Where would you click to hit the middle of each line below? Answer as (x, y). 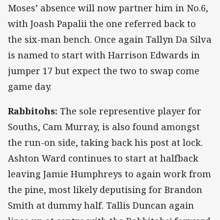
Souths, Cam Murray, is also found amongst (104, 126)
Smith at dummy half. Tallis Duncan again (101, 205)
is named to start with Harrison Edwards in (104, 55)
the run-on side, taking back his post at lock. (105, 142)
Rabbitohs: (33, 111)
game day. (31, 86)
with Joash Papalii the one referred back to (102, 23)
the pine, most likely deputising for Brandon (105, 189)
